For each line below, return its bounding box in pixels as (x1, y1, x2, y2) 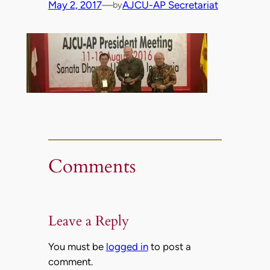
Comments (48, 154, 136, 180)
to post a (148, 240, 191, 253)
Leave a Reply (48, 212, 129, 231)
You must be (48, 240, 106, 253)
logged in (105, 240, 148, 253)
